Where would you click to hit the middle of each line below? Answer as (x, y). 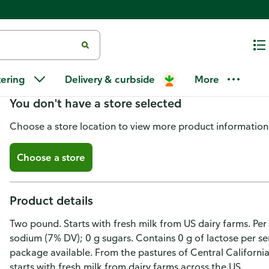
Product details (51, 200)
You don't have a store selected (95, 103)
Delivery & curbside (110, 79)
